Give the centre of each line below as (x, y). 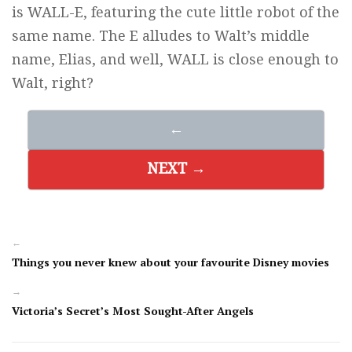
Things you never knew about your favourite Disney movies (170, 262)
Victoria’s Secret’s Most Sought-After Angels (133, 311)
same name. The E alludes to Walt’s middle (161, 36)
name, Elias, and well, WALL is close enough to (175, 60)
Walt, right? (53, 83)
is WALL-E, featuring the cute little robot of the (176, 13)
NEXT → (176, 169)
